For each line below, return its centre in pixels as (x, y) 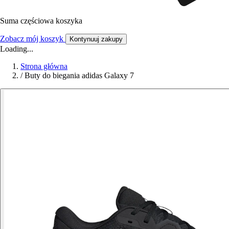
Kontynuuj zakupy (96, 39)
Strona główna (44, 66)
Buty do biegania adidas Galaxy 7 (79, 75)
